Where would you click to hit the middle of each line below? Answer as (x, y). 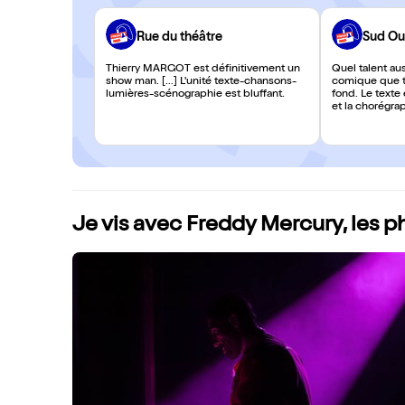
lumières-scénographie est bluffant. (195, 95)
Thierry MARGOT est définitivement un (203, 70)
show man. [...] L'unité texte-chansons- (201, 82)
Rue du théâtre (179, 38)
